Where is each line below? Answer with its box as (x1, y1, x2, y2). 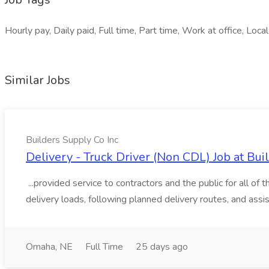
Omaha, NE (26, 240, 73, 253)
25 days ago (136, 240, 188, 253)
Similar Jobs (5, 72, 70, 88)
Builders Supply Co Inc (26, 133, 118, 147)
